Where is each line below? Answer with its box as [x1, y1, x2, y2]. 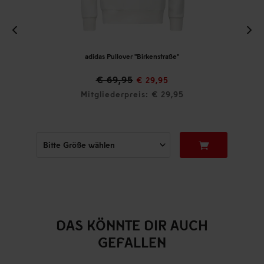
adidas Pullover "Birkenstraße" [84, 52, 179, 61]
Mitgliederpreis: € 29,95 [80, 89, 184, 100]
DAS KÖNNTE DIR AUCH [56, 216, 208, 234]
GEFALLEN [98, 233, 166, 251]
